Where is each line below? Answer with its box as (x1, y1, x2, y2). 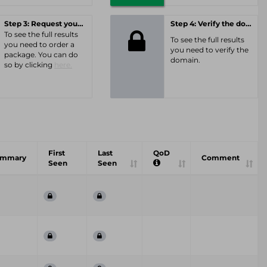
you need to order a (4, 40, 74, 49)
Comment (201, 153, 240, 162)
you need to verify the (170, 45, 249, 54)
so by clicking (4, 60, 54, 69)
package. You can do (4, 50, 78, 59)
